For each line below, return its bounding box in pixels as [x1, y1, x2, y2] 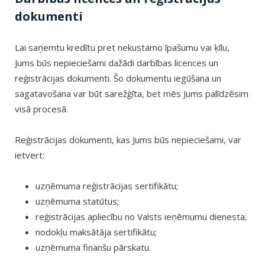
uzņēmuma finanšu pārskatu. [35, 241, 151, 253]
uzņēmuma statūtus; [35, 195, 119, 207]
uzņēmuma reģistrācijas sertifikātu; [35, 179, 178, 192]
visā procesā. [15, 102, 68, 115]
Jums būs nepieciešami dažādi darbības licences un [15, 56, 218, 69]
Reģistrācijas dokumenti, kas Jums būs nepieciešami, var [15, 133, 241, 146]
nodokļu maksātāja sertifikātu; [35, 225, 157, 238]
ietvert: [15, 148, 44, 161]
